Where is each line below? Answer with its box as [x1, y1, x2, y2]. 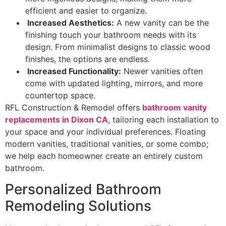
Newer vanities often [121, 66, 203, 76]
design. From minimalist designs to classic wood [25, 41, 210, 52]
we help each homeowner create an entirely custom [5, 150, 203, 161]
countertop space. [25, 90, 95, 100]
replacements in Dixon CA [5, 114, 108, 125]
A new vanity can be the [114, 17, 209, 28]
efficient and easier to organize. [25, 5, 147, 16]
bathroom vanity [142, 102, 207, 112]
